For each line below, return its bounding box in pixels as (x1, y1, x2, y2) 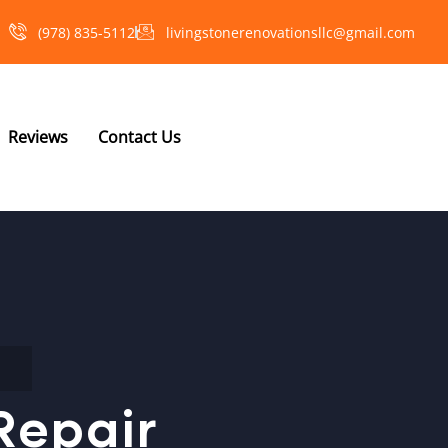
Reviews (8, 126, 68, 149)
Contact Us (98, 126, 181, 149)
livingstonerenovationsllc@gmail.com (166, 22, 416, 42)
